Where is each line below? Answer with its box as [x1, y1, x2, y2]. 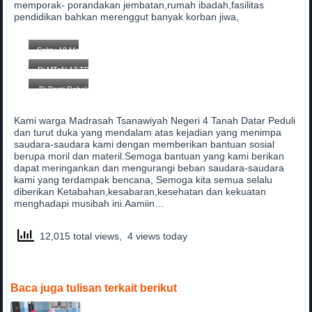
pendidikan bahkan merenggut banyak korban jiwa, [14, 11, 240, 23]
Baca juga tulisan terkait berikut [10, 282, 178, 295]
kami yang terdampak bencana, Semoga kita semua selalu [14, 174, 273, 186]
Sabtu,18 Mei [37, 45, 81, 54]
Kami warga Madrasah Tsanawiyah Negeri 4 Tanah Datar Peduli [14, 115, 296, 127]
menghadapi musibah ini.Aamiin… [14, 198, 165, 210]
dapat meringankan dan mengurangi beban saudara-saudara [14, 162, 285, 174]
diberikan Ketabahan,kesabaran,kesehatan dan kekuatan [14, 186, 267, 198]
